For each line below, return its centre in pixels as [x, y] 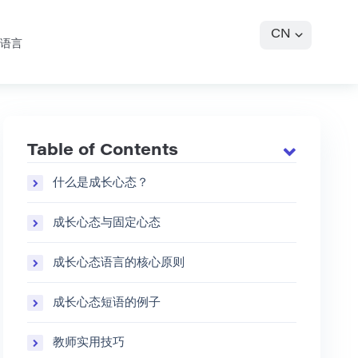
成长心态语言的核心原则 [119, 262]
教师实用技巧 [89, 342]
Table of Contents [103, 151]
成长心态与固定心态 [107, 222]
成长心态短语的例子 [107, 302]
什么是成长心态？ [101, 182]
